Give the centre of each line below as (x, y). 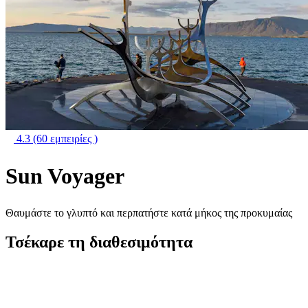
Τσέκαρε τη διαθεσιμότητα (99, 242)
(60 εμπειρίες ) (65, 139)
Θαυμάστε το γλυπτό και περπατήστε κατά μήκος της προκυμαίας (149, 213)
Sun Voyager (65, 176)
